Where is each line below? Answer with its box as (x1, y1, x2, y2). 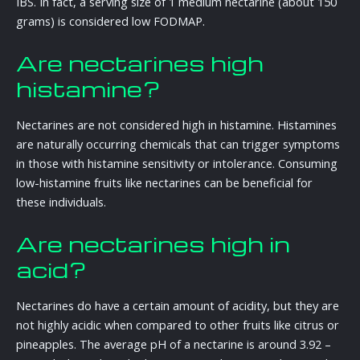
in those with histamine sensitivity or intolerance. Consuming (16, 155, 337, 172)
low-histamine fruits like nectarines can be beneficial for (16, 174, 313, 191)
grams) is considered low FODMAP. (16, 13, 205, 30)
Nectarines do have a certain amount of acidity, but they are (16, 297, 339, 314)
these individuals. (16, 194, 106, 211)
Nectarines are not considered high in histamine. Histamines (16, 117, 337, 133)
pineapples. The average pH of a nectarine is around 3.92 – (16, 336, 331, 353)
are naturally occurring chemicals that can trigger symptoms (16, 136, 340, 153)
